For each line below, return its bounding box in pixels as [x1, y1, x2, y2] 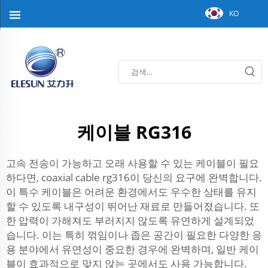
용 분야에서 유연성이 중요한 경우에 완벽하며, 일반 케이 [6, 242, 259, 256]
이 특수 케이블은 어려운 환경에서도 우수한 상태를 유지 [6, 185, 257, 199]
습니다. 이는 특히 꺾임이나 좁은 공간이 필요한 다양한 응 [6, 228, 262, 242]
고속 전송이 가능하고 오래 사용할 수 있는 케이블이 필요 [6, 156, 259, 170]
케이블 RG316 [77, 120, 191, 144]
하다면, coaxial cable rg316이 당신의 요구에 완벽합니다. [6, 170, 262, 184]
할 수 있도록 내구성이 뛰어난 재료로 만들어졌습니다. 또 [6, 199, 260, 213]
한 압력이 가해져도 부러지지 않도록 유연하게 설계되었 [6, 214, 254, 227]
